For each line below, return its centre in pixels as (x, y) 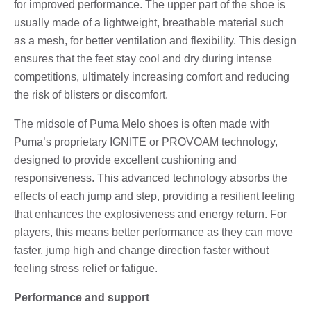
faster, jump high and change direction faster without (141, 250)
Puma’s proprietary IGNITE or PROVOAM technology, (146, 142)
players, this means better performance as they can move (153, 232)
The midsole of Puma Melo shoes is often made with (142, 124)
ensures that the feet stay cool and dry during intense (143, 58)
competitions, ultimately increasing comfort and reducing (152, 76)
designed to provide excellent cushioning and (125, 160)
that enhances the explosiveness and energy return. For (150, 214)
